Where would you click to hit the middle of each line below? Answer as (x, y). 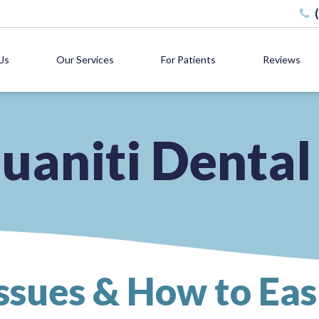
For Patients (188, 59)
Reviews (282, 59)
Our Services (85, 59)
